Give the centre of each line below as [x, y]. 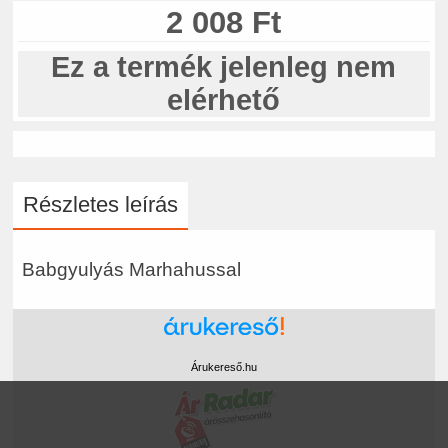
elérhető [224, 99]
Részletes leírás [101, 205]
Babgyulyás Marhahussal [131, 268]
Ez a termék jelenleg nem [224, 66]
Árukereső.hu [223, 367]
